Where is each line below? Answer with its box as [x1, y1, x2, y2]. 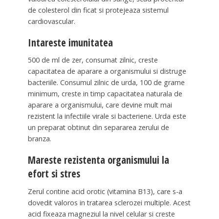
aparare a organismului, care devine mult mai [27, 100, 172, 110]
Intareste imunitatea [27, 35, 113, 49]
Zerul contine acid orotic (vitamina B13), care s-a [27, 187, 182, 197]
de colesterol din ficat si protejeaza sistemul [27, 5, 169, 15]
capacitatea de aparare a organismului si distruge [27, 66, 186, 76]
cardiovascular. [27, 16, 75, 26]
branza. [27, 134, 51, 144]
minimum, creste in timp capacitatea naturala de [27, 89, 182, 99]
